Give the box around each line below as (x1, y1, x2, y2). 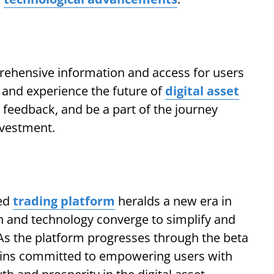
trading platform (13, 193, 115, 209)
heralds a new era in (115, 193, 232, 209)
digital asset (165, 83, 239, 99)
